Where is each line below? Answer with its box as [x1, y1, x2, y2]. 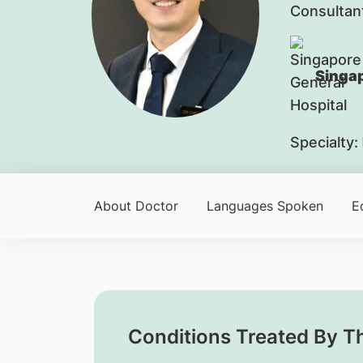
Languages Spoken [206, 198, 323, 214]
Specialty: [289, 134, 358, 151]
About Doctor [93, 198, 178, 214]
